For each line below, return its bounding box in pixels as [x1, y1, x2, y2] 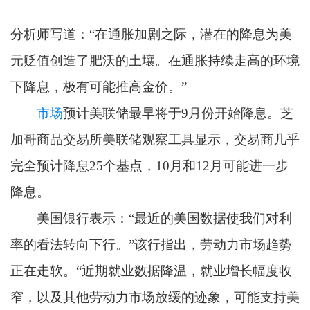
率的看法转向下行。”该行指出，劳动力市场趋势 [10, 237, 292, 252]
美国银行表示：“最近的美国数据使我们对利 [10, 210, 292, 226]
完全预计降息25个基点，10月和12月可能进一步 [10, 158, 289, 173]
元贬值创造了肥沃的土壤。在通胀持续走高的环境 [10, 53, 300, 68]
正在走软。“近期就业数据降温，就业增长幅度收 [10, 263, 292, 278]
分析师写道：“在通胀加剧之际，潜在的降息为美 [10, 26, 292, 42]
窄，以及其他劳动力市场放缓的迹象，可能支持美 [10, 289, 300, 304]
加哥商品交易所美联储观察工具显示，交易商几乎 [10, 131, 300, 147]
